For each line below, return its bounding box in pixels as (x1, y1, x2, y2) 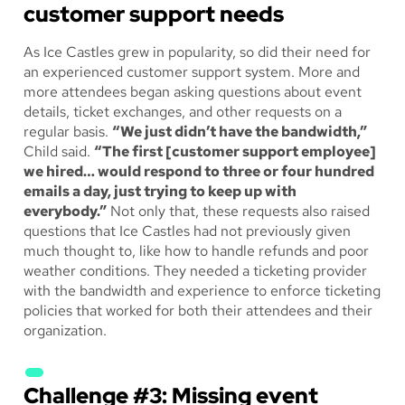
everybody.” (24, 202, 107, 221)
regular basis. (24, 122, 112, 142)
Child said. (24, 142, 94, 162)
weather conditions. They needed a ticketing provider (24, 261, 367, 281)
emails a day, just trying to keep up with (24, 182, 297, 202)
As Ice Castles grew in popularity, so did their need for (24, 42, 371, 62)
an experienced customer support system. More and (24, 62, 360, 82)
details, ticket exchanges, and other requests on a (24, 102, 342, 122)
